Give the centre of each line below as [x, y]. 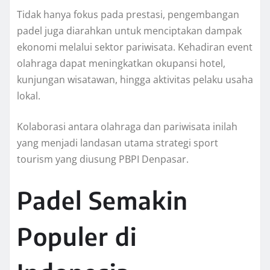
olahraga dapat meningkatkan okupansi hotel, [121, 64]
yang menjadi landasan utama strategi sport [118, 143]
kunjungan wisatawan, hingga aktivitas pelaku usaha [135, 80]
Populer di [77, 237]
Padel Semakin [102, 200]
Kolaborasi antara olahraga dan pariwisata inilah [127, 127]
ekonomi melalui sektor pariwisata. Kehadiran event [135, 47]
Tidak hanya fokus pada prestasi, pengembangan [128, 15]
